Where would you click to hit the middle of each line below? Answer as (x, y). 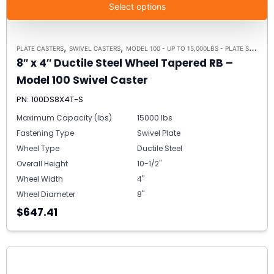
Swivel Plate (159, 133)
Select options (137, 7)
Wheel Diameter (46, 194)
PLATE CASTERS (40, 49)
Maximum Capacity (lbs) (64, 118)
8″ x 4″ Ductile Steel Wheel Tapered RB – (125, 63)
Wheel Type (38, 149)
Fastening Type (45, 133)
